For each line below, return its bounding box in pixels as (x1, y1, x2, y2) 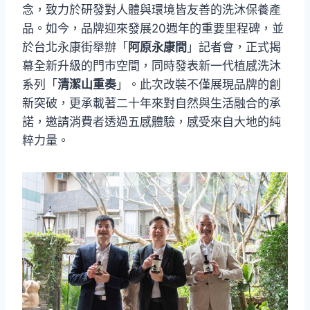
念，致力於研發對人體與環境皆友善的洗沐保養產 (22, 3, 281, 17)
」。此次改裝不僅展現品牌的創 (116, 77, 281, 92)
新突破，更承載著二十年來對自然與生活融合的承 (22, 96, 281, 111)
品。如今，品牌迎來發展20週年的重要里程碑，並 (22, 21, 284, 36)
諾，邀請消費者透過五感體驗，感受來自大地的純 (22, 115, 281, 129)
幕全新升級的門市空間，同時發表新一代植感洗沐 (22, 59, 281, 73)
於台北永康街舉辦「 (22, 40, 128, 55)
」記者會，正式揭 (187, 40, 281, 55)
